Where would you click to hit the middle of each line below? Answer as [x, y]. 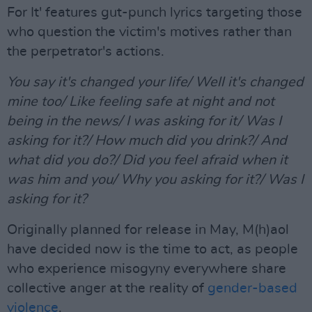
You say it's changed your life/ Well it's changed [155, 82]
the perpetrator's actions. [86, 52]
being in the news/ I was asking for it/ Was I [144, 121]
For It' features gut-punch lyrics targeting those [155, 13]
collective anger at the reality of [107, 288]
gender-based [252, 288]
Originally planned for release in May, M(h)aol [148, 230]
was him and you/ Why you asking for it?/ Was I [155, 180]
